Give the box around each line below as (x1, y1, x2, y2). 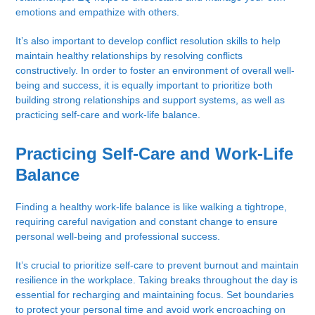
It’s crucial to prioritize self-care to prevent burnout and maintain (15, 259, 300, 271)
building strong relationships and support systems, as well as (15, 94, 285, 106)
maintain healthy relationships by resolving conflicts (15, 50, 243, 62)
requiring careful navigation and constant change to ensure (15, 216, 278, 228)
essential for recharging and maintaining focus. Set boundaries (15, 289, 295, 301)
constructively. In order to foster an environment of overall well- (15, 65, 295, 77)
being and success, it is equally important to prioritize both (15, 79, 274, 91)
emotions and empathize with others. (15, 6, 180, 18)
